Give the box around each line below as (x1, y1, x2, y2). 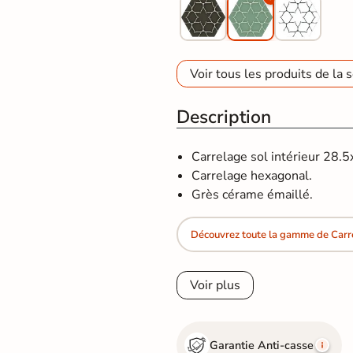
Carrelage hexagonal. (191, 167, 313, 185)
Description (176, 105, 271, 130)
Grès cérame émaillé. (191, 186, 314, 204)
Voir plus (190, 277, 240, 295)
